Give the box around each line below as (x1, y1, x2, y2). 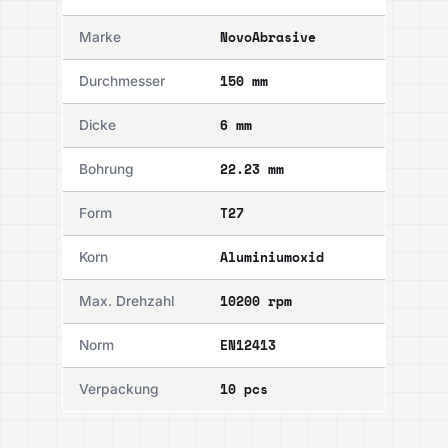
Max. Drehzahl (79, 293, 174, 310)
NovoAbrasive (220, 28, 316, 48)
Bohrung (79, 161, 134, 178)
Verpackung (79, 381, 159, 398)
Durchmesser (79, 73, 165, 90)
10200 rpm (220, 292, 292, 312)
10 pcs (220, 380, 268, 400)
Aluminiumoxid (220, 248, 324, 268)
